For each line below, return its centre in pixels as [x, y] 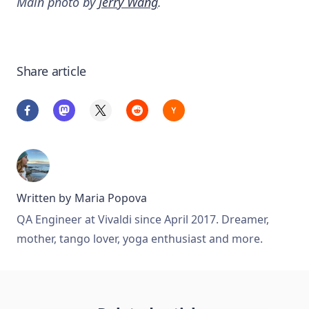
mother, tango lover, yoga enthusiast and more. [140, 239]
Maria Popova [111, 198]
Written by [45, 198]
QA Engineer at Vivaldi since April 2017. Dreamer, [143, 220]
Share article [51, 71]
